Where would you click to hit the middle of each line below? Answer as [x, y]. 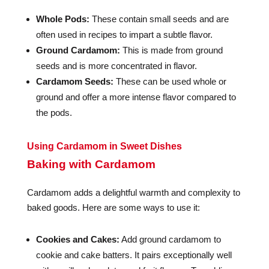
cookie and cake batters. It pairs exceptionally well [134, 255]
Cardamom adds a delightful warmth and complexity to [133, 192]
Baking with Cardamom [91, 164]
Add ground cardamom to [170, 239]
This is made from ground [171, 50]
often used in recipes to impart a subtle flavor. [124, 35]
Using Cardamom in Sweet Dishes [104, 146]
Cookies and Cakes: [77, 239]
